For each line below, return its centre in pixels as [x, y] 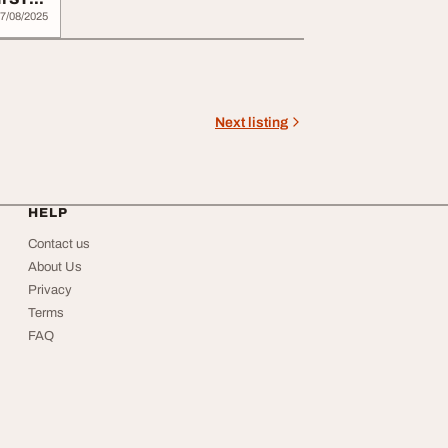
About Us [55, 267]
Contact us [59, 244]
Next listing [251, 122]
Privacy [50, 290]
